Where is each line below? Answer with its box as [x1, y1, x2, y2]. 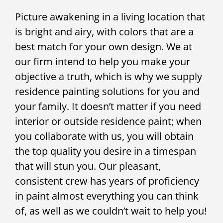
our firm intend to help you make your [15, 55, 190, 69]
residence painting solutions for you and [15, 85, 200, 99]
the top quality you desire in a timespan [15, 144, 196, 158]
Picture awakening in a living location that [15, 10, 205, 24]
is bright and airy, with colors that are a [15, 25, 194, 39]
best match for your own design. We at [15, 40, 192, 54]
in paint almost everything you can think [15, 189, 199, 203]
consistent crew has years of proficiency [15, 174, 199, 188]
